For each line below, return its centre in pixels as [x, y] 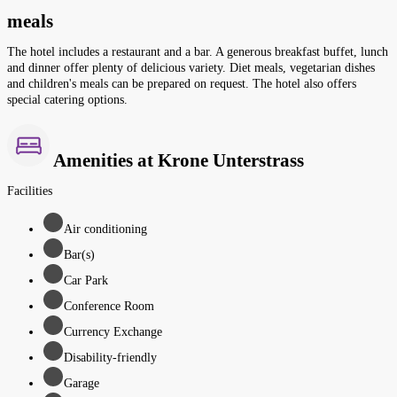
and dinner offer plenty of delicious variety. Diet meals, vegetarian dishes [191, 68]
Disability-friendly [110, 357]
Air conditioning [105, 229]
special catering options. [67, 100]
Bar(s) [79, 254]
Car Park [86, 280]
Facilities [30, 191]
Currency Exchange [113, 331]
